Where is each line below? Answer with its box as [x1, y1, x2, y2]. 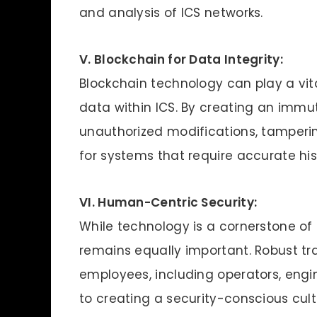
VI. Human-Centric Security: [79, 193, 258, 211]
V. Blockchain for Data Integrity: [79, 50, 283, 68]
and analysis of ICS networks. [79, 4, 263, 21]
